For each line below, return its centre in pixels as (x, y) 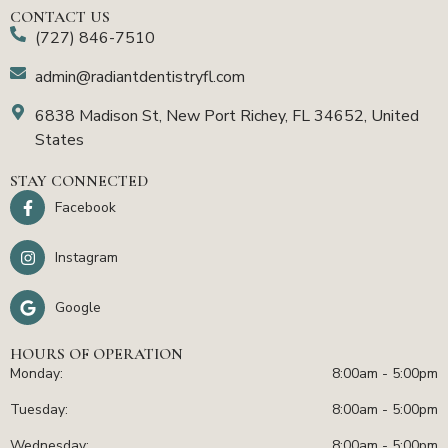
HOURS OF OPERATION (96, 354)
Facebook (85, 208)
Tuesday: (39, 410)
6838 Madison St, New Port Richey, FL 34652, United (227, 116)
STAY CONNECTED (79, 181)
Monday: (36, 374)
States (59, 140)
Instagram (86, 258)
